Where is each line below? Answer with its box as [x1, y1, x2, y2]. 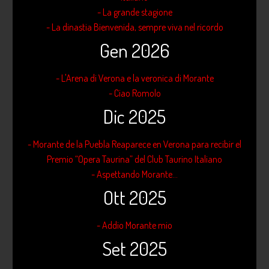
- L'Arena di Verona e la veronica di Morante [55, 72, 214, 85]
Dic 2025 [103, 104, 166, 129]
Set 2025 [102, 236, 167, 261]
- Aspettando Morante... [91, 168, 178, 181]
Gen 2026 [100, 38, 169, 63]
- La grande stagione [97, 6, 172, 19]
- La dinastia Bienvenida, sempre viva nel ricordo [46, 21, 223, 34]
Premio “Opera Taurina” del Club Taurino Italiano [47, 153, 222, 166]
